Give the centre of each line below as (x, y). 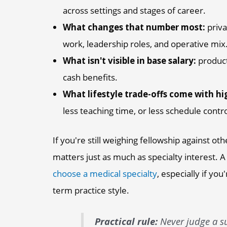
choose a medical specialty (105, 173)
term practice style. (91, 190)
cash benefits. (90, 77)
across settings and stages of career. (135, 10)
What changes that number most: (134, 27)
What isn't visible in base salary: (130, 60)
